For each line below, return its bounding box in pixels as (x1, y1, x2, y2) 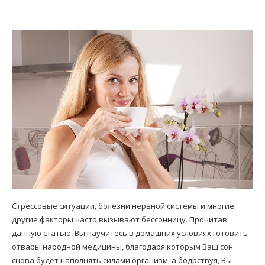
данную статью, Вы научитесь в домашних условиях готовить (12, 228, 248, 238)
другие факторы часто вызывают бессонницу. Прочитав (12, 214, 227, 225)
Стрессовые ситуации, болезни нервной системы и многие (12, 201, 234, 211)
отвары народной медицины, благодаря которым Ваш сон (12, 241, 233, 252)
